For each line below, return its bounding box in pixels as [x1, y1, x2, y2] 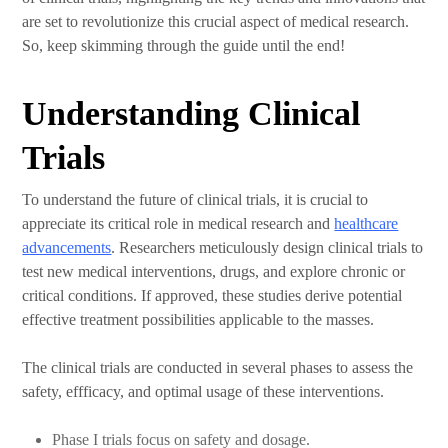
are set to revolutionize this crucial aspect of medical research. [22, 13, 410, 30]
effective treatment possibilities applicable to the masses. [22, 311, 375, 328]
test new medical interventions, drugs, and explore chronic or [22, 263, 406, 280]
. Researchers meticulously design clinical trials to [111, 239, 424, 256]
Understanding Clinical [22, 95, 361, 132]
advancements [22, 239, 112, 256]
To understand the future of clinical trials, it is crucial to [22, 191, 369, 208]
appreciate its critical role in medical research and [22, 215, 335, 232]
